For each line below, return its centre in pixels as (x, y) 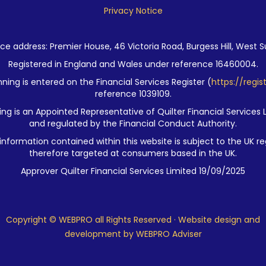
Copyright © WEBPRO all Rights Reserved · (92, 220)
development (93, 234)
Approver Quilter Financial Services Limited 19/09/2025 (133, 171)
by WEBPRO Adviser (161, 234)
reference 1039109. (133, 94)
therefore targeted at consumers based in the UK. (133, 153)
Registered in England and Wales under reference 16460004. (133, 64)
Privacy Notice (133, 11)
